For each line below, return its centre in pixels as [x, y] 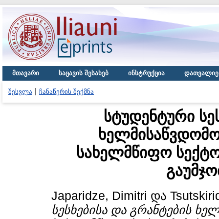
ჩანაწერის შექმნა [66, 92]
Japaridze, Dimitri [99, 196]
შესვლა [20, 92]
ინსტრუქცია [146, 73]
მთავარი [26, 73]
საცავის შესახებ [84, 73]
